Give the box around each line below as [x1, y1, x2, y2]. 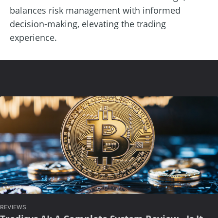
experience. [10, 31, 57, 43]
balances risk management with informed [10, 4, 181, 16]
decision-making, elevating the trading [10, 18, 166, 30]
